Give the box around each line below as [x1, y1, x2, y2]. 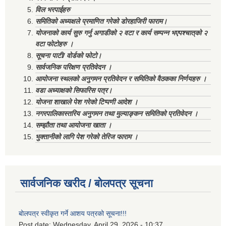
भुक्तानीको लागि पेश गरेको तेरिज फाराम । [35, 133, 138, 141]
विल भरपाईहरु [35, 6, 70, 14]
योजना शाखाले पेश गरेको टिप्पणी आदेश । [35, 98, 138, 106]
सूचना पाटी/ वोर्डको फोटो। [35, 51, 101, 60]
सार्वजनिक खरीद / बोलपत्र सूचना [20, 177, 153, 190]
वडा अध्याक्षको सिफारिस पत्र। [35, 86, 112, 95]
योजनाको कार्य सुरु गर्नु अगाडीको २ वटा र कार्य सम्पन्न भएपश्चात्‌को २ [35, 29, 207, 37]
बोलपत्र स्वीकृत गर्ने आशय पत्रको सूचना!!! [19, 209, 127, 218]
